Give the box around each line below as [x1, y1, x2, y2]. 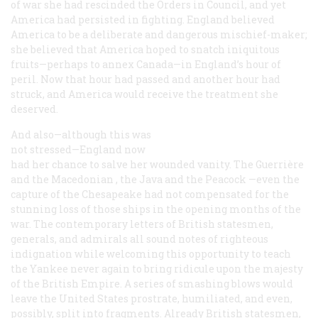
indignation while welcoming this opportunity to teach [11, 246, 291, 261]
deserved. [11, 102, 58, 116]
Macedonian [51, 172, 114, 186]
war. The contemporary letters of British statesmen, [11, 216, 273, 231]
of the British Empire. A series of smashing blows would [11, 276, 293, 290]
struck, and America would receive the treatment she [11, 87, 278, 101]
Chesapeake [82, 187, 142, 201]
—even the [246, 172, 300, 186]
